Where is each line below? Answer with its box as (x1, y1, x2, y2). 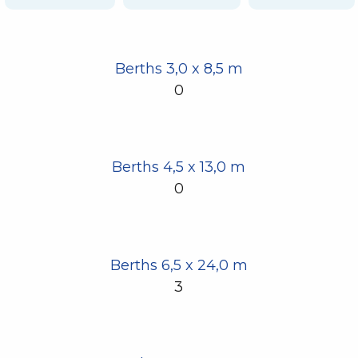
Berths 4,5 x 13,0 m (112, 158, 246, 177)
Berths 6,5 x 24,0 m (109, 257, 248, 275)
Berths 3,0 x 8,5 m (114, 60, 243, 78)
